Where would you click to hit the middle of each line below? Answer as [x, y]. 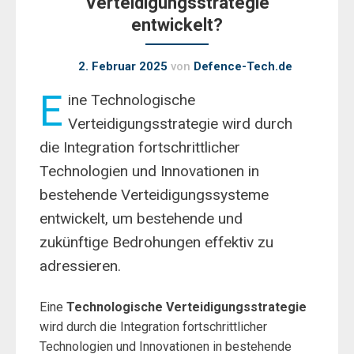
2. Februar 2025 [122, 66]
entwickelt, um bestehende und [141, 218]
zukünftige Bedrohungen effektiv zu [156, 242]
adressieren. [80, 266]
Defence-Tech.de [243, 66]
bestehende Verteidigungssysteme [154, 195]
